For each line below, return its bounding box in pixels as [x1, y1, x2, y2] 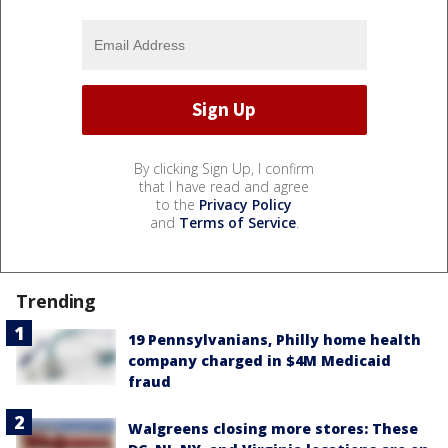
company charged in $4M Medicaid [128, 350, 391, 370]
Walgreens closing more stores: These [128, 418, 418, 438]
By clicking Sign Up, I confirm [134, 158, 314, 178]
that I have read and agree [139, 176, 309, 196]
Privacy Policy [199, 194, 292, 214]
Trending [16, 288, 97, 313]
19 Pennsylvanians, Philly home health [128, 329, 421, 349]
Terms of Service [178, 212, 296, 232]
